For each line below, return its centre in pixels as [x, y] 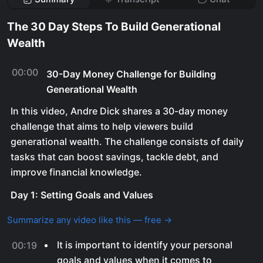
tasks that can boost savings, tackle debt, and [114, 157]
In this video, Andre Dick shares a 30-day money [119, 111]
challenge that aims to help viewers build [102, 126]
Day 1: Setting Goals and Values [82, 195]
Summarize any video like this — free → [90, 220]
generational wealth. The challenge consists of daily [127, 141]
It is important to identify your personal [145, 245]
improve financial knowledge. [76, 172]
